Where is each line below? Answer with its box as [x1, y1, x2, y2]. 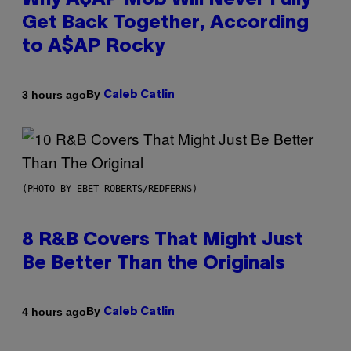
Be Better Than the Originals [22, 255, 285, 273]
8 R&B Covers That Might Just [22, 232, 303, 250]
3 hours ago [22, 88, 86, 101]
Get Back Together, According [22, 15, 309, 33]
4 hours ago [22, 305, 86, 318]
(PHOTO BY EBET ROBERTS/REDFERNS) [22, 183, 197, 195]
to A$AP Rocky [22, 38, 165, 56]
